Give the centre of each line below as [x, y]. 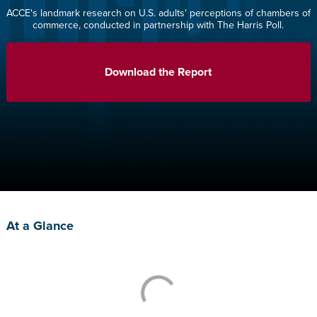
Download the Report [158, 72]
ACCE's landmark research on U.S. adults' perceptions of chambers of [158, 13]
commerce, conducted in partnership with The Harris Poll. [158, 25]
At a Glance [40, 225]
